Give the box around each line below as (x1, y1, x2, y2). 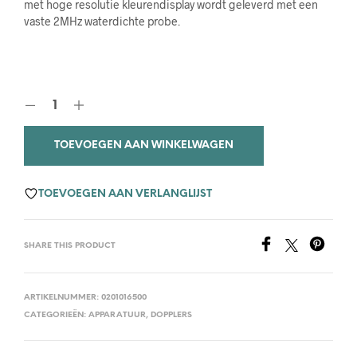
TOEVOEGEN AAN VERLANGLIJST (38, 188, 212, 199)
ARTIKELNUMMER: (24, 293, 101, 303)
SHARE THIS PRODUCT (24, 241, 116, 251)
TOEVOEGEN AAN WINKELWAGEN (54, 140, 233, 151)
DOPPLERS (151, 311, 192, 320)
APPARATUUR (88, 311, 146, 320)
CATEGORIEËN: (24, 311, 88, 320)
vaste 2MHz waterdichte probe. (24, 14, 180, 29)
